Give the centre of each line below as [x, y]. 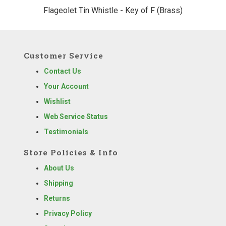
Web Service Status [76, 116]
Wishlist [57, 101]
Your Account [66, 86]
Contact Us [63, 71]
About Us [59, 168]
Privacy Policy [68, 214]
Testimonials [66, 131]
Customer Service [64, 55]
